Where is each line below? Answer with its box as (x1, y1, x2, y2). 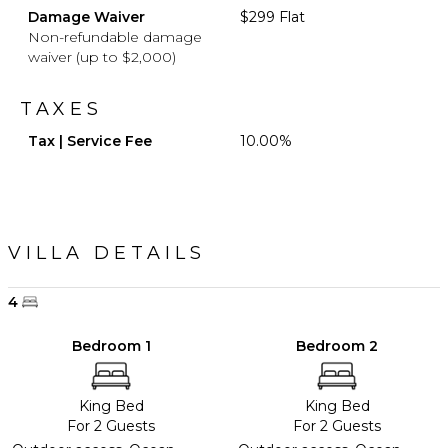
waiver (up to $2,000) (28, 47, 176, 66)
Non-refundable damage (28, 27, 202, 46)
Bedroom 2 (296, 336, 378, 355)
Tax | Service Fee (28, 131, 152, 150)
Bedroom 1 (71, 336, 151, 355)
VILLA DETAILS (8, 241, 206, 264)
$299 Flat (240, 7, 305, 26)
